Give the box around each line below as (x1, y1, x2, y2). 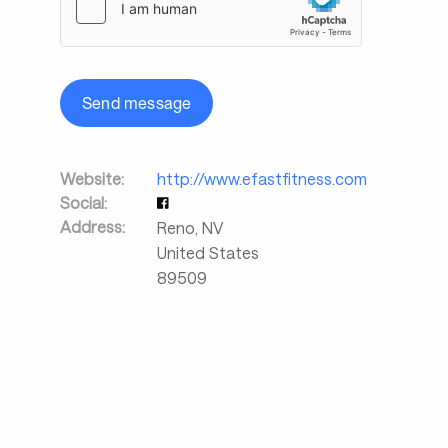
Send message (82, 94, 192, 112)
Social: (60, 193, 107, 212)
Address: (60, 217, 125, 236)
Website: (60, 169, 124, 188)
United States (156, 243, 259, 262)
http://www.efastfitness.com (156, 169, 367, 188)
